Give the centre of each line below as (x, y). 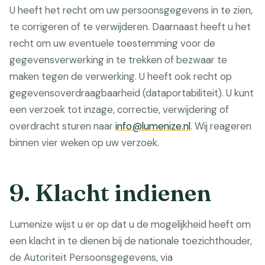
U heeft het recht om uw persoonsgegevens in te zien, (131, 10)
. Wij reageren (221, 126)
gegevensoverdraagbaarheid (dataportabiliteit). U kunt (132, 93)
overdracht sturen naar (62, 126)
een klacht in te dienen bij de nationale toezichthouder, (131, 241)
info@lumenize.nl (153, 126)
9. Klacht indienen (110, 193)
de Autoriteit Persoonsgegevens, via (91, 257)
